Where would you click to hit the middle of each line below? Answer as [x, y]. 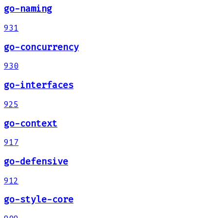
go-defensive [36, 161]
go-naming [28, 9]
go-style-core [39, 200]
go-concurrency [41, 47]
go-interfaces [39, 85]
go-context [31, 123]
